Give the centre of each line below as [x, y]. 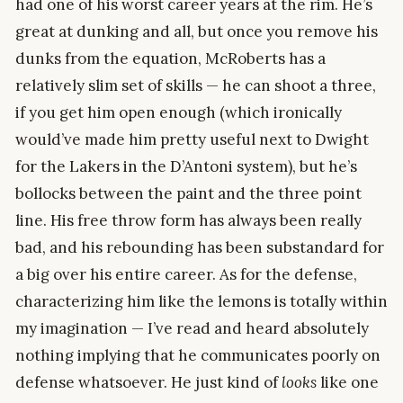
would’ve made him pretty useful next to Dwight [192, 139]
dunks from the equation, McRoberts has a [170, 58]
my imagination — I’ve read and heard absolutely [192, 328]
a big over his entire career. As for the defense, [186, 274]
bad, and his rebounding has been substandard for [200, 247]
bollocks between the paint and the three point [188, 193]
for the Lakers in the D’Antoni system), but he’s [186, 166]
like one [348, 382]
